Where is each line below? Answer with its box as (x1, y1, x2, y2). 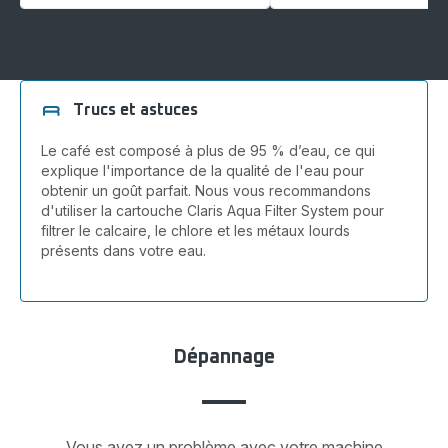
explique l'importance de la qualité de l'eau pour (41, 161, 364, 179)
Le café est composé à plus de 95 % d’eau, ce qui (41, 141, 375, 159)
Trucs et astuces (73, 102, 198, 119)
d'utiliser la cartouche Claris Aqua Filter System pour (41, 201, 384, 219)
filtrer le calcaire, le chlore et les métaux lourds (41, 221, 350, 239)
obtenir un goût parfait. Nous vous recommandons (41, 181, 371, 199)
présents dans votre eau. (41, 241, 206, 259)
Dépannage (173, 346, 275, 367)
